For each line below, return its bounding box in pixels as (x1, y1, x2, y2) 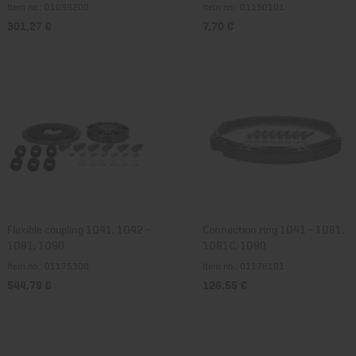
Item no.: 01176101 (203, 258, 284, 273)
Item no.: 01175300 (7, 258, 89, 273)
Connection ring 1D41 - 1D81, (203, 220, 344, 237)
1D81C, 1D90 (203, 236, 266, 253)
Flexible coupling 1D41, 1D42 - (7, 220, 150, 237)
